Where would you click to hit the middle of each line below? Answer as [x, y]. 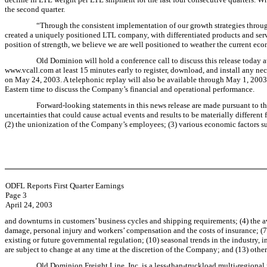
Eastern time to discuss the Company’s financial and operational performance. [130, 89]
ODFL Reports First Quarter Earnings [64, 186]
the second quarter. [35, 9]
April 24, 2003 [29, 205]
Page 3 [16, 195]
